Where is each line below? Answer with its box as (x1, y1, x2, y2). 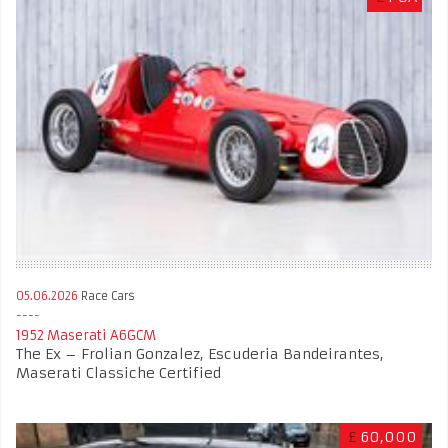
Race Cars (78, 289, 135, 304)
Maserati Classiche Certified (16, 364, 221, 383)
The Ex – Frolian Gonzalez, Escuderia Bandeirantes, (16, 345, 384, 364)
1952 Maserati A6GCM (16, 327, 156, 345)
